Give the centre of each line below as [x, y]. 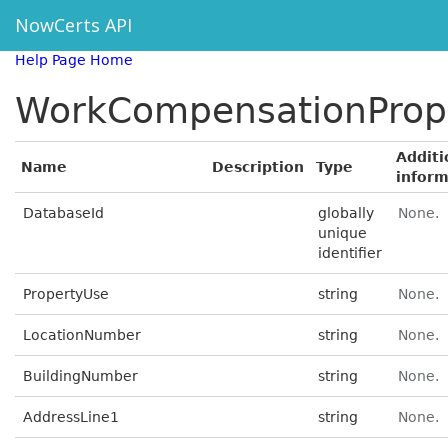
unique [342, 233]
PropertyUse [66, 294]
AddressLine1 [71, 417]
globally [346, 213]
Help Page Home [74, 60]
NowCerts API [73, 25]
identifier [350, 253]
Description [258, 167]
